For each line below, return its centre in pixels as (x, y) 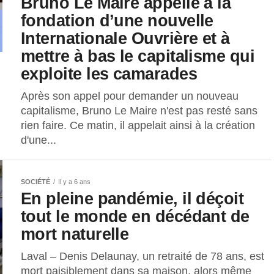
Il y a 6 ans (74, 182)
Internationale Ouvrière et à (125, 39)
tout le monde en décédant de (135, 217)
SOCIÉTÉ (35, 182)
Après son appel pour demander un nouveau (130, 96)
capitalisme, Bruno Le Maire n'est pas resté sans (139, 111)
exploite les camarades (109, 74)
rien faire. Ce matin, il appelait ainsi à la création (138, 126)
